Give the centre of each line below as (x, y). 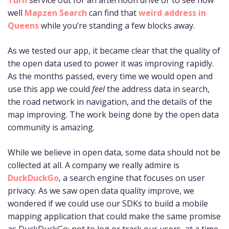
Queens (23, 25)
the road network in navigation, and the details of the (110, 101)
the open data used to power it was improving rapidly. (111, 63)
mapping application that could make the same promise (114, 216)
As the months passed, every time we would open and (110, 76)
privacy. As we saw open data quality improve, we (101, 190)
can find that (113, 13)
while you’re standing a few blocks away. (117, 25)
